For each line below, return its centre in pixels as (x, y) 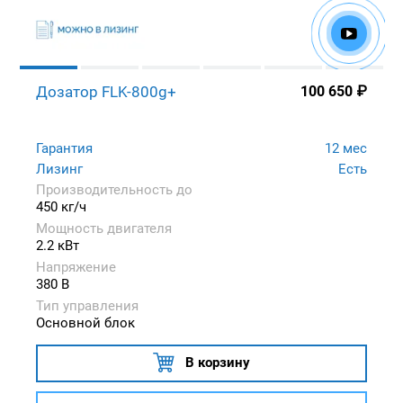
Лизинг (59, 169)
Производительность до (114, 189)
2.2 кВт (58, 245)
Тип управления (87, 305)
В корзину (218, 362)
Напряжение (76, 267)
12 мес (346, 148)
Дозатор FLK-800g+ (106, 91)
